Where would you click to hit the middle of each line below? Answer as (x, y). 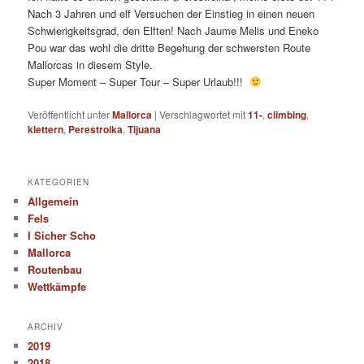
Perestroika (96, 130)
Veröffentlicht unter (69, 115)
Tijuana (145, 130)
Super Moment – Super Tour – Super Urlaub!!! (139, 82)
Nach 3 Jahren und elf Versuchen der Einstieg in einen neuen (171, 14)
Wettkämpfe (57, 286)
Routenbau (55, 269)
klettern (46, 130)
